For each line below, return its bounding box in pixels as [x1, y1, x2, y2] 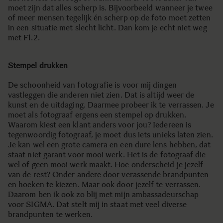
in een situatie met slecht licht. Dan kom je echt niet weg [8, 23, 207, 32]
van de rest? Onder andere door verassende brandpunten [8, 170, 209, 179]
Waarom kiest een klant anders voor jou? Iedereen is [8, 120, 192, 129]
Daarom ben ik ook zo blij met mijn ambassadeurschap [8, 190, 199, 199]
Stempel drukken [8, 61, 68, 70]
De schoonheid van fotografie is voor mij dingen [8, 80, 177, 90]
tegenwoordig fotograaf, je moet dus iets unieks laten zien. [8, 130, 213, 139]
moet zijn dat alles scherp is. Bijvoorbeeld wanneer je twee [8, 3, 213, 12]
